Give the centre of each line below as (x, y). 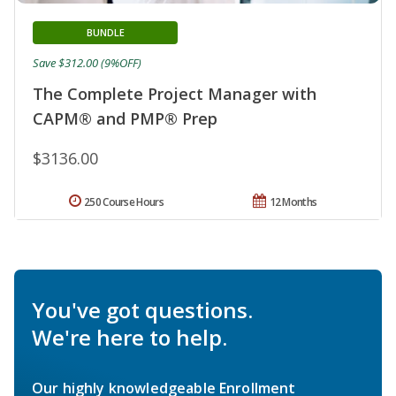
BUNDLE (105, 32)
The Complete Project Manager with (175, 93)
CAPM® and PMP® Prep (125, 118)
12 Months (293, 202)
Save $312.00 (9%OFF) (87, 62)
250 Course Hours (124, 202)
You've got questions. (142, 309)
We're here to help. (129, 337)
